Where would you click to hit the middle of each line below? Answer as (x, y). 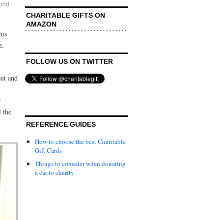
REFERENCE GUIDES (61, 124)
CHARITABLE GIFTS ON (66, 15)
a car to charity (55, 172)
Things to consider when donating (80, 163)
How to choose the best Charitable (80, 141)
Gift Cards (48, 150)
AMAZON (41, 24)
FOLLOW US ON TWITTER (69, 61)
